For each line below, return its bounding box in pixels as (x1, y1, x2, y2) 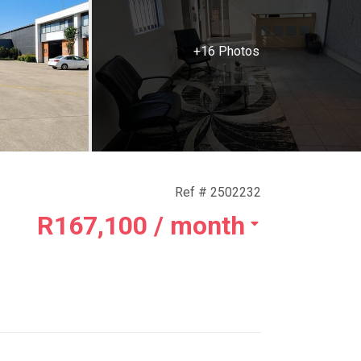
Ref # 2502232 (174, 185, 261, 200)
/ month (153, 210, 245, 241)
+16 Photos (193, 44, 259, 59)
